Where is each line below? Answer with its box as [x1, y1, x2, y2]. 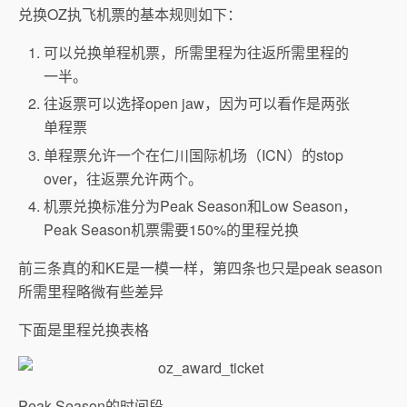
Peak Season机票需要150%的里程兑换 [44, 218, 300, 240]
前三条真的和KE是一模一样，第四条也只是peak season [18, 256, 382, 278]
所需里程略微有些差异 [18, 280, 164, 302]
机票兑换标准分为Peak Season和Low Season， [44, 194, 358, 216]
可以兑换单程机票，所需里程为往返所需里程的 [44, 42, 350, 64]
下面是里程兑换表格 [18, 318, 149, 340]
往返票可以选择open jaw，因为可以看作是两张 [44, 93, 351, 114]
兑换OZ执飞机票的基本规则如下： [18, 4, 242, 25]
